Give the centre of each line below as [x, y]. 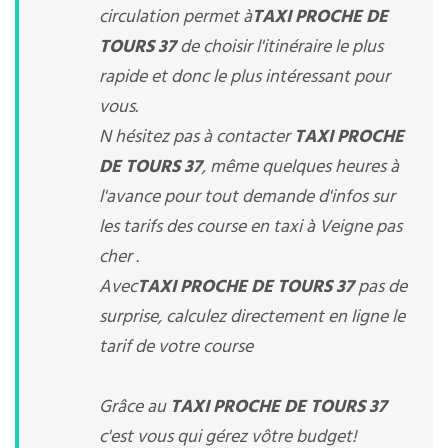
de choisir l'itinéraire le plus [279, 47]
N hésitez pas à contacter [196, 137]
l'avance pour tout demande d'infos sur [247, 197]
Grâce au [134, 407]
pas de [380, 287]
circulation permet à [175, 17]
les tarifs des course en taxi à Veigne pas [250, 227]
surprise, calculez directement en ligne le [252, 317]
